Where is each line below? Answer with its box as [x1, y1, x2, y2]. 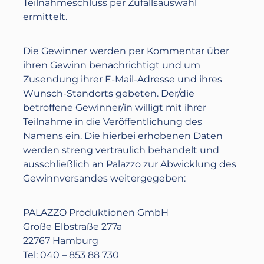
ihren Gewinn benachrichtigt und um [23, 60, 201, 71]
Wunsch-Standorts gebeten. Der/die [23, 88, 195, 99]
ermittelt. [23, 11, 68, 22]
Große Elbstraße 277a [23, 221, 123, 232]
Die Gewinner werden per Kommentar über [23, 45, 230, 57]
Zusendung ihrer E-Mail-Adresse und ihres [23, 74, 223, 85]
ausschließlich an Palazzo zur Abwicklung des [23, 159, 237, 170]
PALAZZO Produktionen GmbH [23, 207, 171, 218]
